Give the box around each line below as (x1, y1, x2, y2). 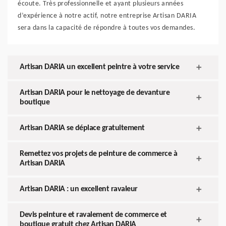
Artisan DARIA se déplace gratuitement (20, 124, 145, 133)
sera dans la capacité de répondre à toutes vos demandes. (18, 24, 195, 32)
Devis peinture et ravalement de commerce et (20, 211, 167, 219)
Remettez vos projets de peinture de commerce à (20, 150, 177, 158)
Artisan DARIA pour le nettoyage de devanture (20, 89, 169, 97)
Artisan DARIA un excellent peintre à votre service (20, 63, 179, 72)
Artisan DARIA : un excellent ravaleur (20, 185, 138, 194)
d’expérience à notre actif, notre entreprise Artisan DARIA (18, 12, 196, 20)
